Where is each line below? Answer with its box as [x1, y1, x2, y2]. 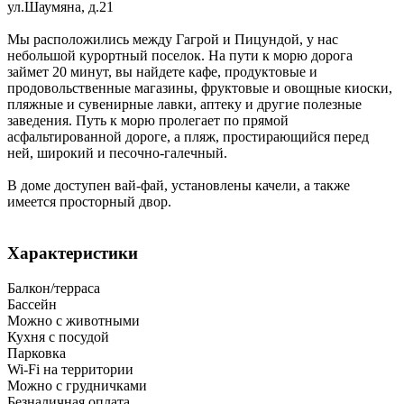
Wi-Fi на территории [7, 361, 133, 377]
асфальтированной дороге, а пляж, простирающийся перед [7, 129, 369, 145]
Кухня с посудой [7, 328, 109, 344]
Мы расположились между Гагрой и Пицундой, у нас [7, 32, 338, 48]
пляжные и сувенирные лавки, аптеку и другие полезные [7, 96, 362, 113]
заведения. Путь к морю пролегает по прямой [7, 113, 289, 129]
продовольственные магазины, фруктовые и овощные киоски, [7, 80, 392, 96]
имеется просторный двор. [7, 194, 171, 210]
